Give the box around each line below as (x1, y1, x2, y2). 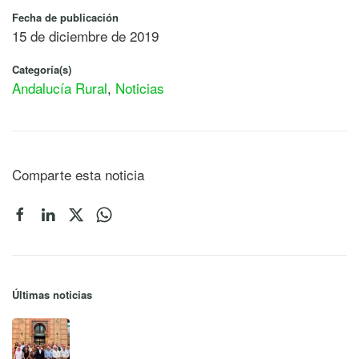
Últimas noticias (12, 287, 92, 303)
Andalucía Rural (12, 78, 107, 99)
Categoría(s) (12, 62, 71, 78)
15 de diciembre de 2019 (12, 26, 159, 46)
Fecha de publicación (12, 10, 119, 26)
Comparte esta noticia (12, 164, 144, 185)
